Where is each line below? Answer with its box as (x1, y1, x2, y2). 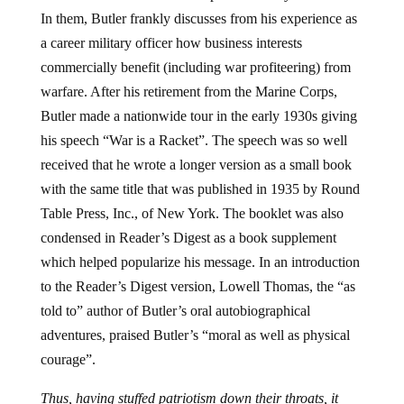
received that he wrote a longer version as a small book (40, 157, 352, 173)
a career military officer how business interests (40, 35, 302, 51)
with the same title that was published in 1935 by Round (40, 181, 360, 197)
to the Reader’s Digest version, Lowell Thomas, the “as (40, 279, 355, 295)
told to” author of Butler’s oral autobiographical (40, 303, 310, 319)
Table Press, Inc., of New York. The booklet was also (40, 206, 344, 222)
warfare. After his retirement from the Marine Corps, (40, 84, 337, 100)
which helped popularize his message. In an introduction (40, 254, 360, 271)
